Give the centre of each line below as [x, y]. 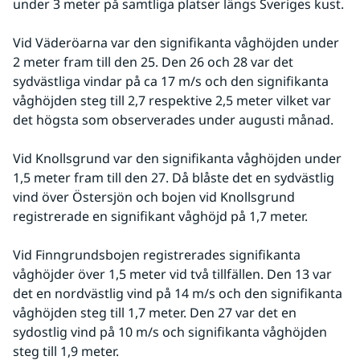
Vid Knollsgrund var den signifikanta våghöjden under [177, 158]
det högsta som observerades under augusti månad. [173, 119]
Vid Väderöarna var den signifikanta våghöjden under [176, 42]
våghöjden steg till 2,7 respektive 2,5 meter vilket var [172, 100]
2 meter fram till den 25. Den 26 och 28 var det [153, 61]
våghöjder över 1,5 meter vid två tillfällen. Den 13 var [172, 274]
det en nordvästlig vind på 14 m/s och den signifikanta [178, 293]
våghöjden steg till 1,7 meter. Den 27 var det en [155, 312]
